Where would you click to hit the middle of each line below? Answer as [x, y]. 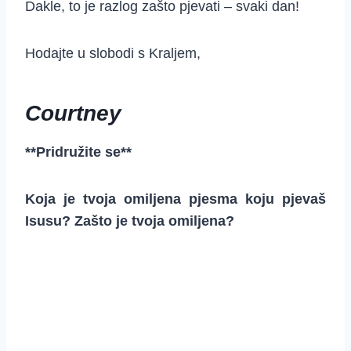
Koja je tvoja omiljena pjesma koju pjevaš [175, 199]
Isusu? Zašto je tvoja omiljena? [130, 221]
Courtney [73, 114]
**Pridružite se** [78, 152]
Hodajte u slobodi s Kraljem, [113, 54]
